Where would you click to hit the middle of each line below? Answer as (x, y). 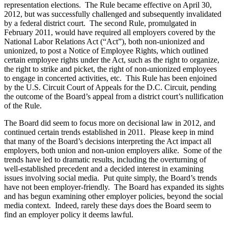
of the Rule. (23, 105)
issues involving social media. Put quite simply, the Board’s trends (110, 178)
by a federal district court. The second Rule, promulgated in (100, 23)
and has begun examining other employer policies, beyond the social (113, 196)
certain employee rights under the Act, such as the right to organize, (112, 60)
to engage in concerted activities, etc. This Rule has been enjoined (110, 78)
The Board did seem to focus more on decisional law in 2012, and (110, 123)
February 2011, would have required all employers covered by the (110, 32)
